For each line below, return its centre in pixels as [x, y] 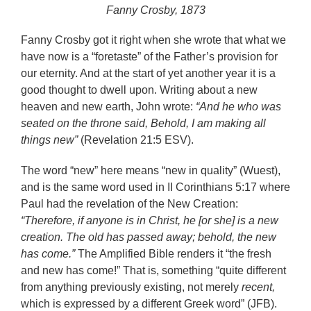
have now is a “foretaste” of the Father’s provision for [149, 57]
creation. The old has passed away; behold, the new [149, 237]
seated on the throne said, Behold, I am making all [143, 123]
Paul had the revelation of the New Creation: [129, 204]
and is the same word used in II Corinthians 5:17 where [155, 187]
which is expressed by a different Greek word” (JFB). [149, 304]
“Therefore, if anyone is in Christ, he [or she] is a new [150, 220]
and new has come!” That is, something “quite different [153, 270]
